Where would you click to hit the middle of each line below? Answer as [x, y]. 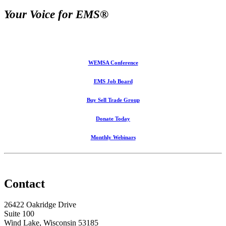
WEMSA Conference [113, 62]
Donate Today [113, 118]
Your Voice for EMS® [56, 15]
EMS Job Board [113, 81]
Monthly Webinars [113, 137]
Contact [24, 183]
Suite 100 [19, 214]
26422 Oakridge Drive [40, 205]
